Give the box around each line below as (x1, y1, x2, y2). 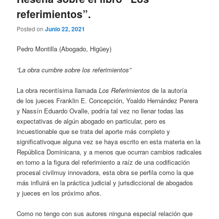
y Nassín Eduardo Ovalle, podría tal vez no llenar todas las (17, 106, 184, 115)
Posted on (17, 24, 45, 33)
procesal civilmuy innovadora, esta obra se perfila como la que (17, 167, 194, 177)
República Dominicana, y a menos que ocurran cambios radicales (17, 147, 202, 156)
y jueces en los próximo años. (17, 188, 102, 197)
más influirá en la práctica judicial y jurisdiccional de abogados (17, 177, 194, 187)
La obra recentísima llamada (17, 85, 99, 95)
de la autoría (150, 85, 188, 95)
